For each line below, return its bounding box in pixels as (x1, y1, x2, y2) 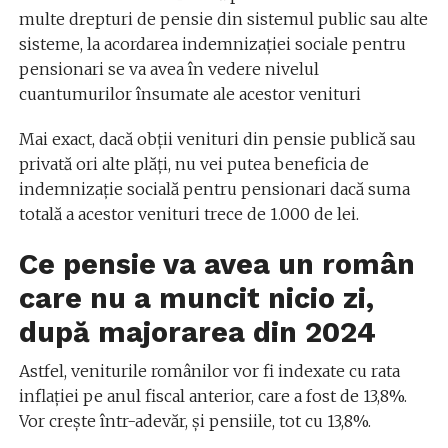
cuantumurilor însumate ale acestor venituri (18, 83, 361, 104)
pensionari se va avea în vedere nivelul (18, 58, 319, 79)
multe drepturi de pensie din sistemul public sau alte (18, 8, 428, 29)
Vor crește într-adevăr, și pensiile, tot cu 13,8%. (18, 410, 371, 431)
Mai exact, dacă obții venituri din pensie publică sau (18, 128, 416, 149)
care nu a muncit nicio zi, (18, 280, 374, 315)
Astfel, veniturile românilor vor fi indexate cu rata (18, 360, 400, 381)
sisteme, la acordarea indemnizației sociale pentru (18, 33, 406, 54)
